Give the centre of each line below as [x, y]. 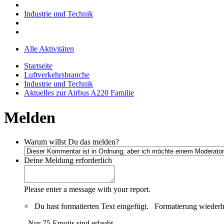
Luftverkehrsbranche [57, 75]
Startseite [38, 66]
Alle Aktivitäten [49, 49]
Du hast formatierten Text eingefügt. [92, 206]
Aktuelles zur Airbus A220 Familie [79, 93]
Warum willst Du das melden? [71, 142]
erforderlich [94, 160]
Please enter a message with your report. [87, 189]
